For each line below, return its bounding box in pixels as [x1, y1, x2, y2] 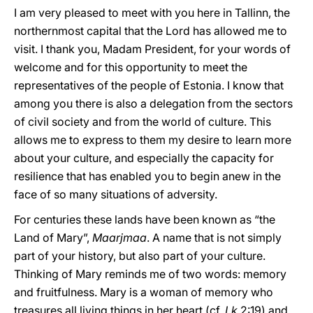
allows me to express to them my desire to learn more [14, 133, 291, 147]
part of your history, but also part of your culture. [14, 249, 265, 263]
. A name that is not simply [147, 231, 282, 245]
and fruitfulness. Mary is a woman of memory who [14, 285, 273, 299]
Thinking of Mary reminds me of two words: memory [14, 267, 286, 281]
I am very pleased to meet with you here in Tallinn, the [14, 6, 290, 20]
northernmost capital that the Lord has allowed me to [14, 24, 287, 38]
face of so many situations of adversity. [14, 187, 217, 201]
